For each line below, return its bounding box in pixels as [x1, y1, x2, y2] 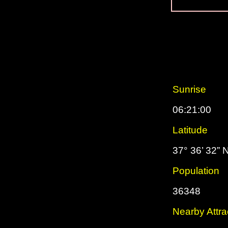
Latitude [173, 125, 208, 135]
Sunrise [173, 84, 206, 95]
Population [173, 165, 219, 176]
